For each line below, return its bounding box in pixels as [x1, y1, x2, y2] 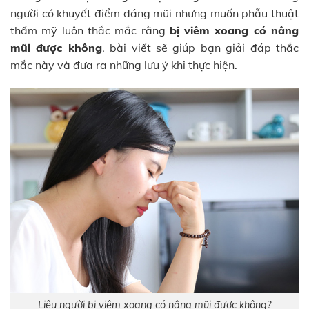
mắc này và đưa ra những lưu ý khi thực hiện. [10, 57, 237, 72]
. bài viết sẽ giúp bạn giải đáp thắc [101, 40, 299, 54]
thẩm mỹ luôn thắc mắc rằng [10, 23, 170, 37]
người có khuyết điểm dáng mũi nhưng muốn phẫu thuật [10, 6, 299, 20]
